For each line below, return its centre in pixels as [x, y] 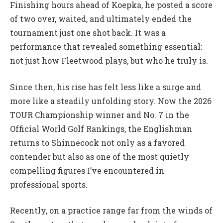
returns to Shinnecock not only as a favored [97, 142]
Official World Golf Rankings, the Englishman [101, 128]
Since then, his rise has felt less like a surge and [106, 87]
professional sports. [49, 184]
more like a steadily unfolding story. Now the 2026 [111, 101]
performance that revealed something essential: [106, 47]
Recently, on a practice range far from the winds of [111, 211]
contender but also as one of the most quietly [100, 156]
